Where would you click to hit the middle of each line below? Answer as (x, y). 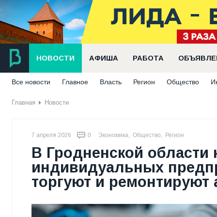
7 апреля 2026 (51, 135)
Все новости (31, 82)
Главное (75, 82)
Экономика (113, 135)
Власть (111, 82)
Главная (23, 102)
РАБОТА (148, 58)
